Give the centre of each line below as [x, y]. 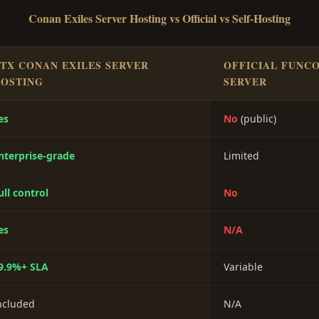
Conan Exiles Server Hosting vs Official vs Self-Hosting [159, 19]
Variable [243, 267]
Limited [241, 156]
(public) [257, 119]
